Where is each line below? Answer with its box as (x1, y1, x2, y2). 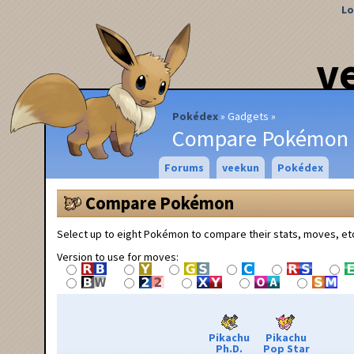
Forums (164, 160, 204, 175)
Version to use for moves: (57, 249, 179, 264)
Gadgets (228, 108, 269, 123)
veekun (221, 160, 259, 175)
